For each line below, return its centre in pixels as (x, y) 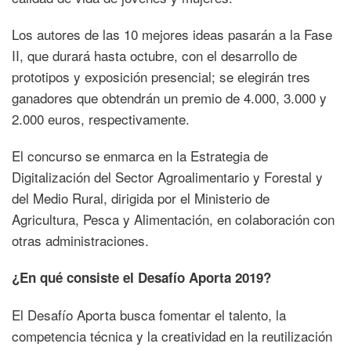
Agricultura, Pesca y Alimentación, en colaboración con (173, 219)
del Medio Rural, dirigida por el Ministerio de (141, 197)
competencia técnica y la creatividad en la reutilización (172, 335)
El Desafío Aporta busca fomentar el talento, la (149, 314)
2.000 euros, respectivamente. (101, 118)
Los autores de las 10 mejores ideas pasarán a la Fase (172, 34)
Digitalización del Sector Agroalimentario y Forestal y (167, 176)
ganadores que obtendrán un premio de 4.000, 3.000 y (169, 97)
